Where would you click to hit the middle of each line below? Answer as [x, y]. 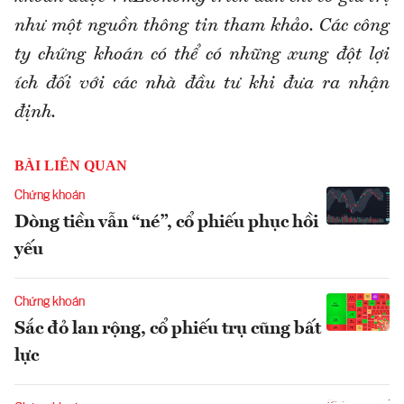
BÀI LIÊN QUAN [71, 166]
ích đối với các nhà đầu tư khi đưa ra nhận [202, 84]
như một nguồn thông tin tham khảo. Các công [202, 27]
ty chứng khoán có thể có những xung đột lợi [202, 55]
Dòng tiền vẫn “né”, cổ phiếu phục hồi [166, 223]
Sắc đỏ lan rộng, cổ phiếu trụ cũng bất [168, 330]
